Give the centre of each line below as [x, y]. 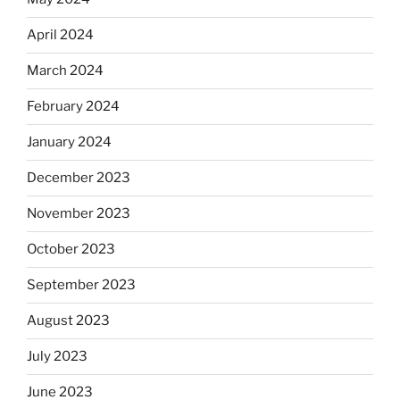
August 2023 [68, 321]
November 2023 [79, 214]
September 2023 [81, 285]
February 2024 [73, 107]
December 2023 [79, 178]
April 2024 [60, 35]
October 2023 [71, 250]
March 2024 [65, 71]
